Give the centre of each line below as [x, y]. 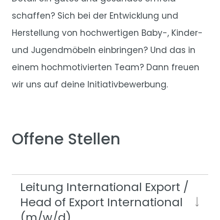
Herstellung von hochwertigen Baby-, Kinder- [107, 33]
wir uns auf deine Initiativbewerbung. [90, 85]
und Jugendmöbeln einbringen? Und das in [104, 50]
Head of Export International [101, 202]
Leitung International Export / [104, 187]
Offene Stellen [66, 139]
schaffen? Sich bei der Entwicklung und [95, 16]
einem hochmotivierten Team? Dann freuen [106, 68]
